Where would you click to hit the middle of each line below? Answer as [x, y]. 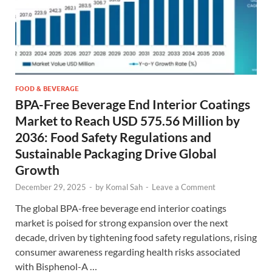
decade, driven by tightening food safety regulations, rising [136, 237]
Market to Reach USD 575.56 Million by [127, 120]
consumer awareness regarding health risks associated [128, 251]
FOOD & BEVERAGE [47, 88]
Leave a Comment [184, 187]
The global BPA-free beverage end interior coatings [121, 208]
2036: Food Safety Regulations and [113, 137]
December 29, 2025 [51, 187]
